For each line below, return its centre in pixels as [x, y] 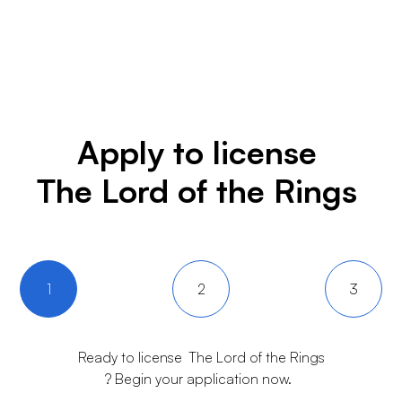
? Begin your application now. [198, 379]
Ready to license [130, 357]
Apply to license [197, 152]
